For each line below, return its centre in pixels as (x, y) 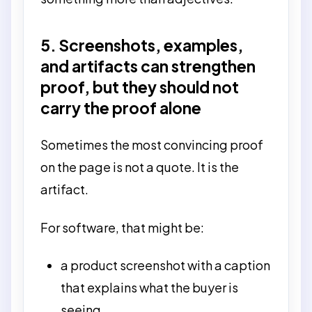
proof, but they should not (140, 87)
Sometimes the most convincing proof (152, 145)
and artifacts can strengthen (148, 66)
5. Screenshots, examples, (142, 45)
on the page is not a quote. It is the (140, 167)
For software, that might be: (122, 227)
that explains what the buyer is (150, 287)
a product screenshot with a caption (166, 265)
